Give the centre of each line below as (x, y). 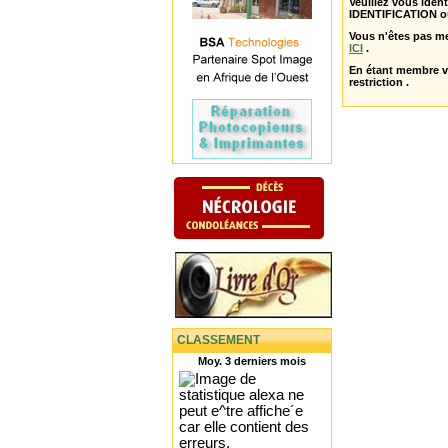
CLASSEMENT (218, 339)
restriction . (379, 82)
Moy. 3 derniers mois (252, 360)
